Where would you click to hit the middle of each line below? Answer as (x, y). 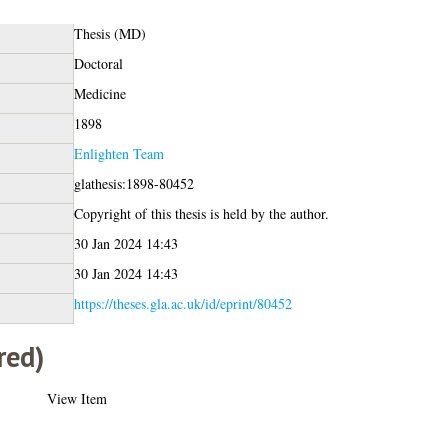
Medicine (99, 93)
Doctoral (98, 63)
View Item (76, 398)
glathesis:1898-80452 (133, 183)
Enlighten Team (118, 153)
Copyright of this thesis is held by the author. (201, 213)
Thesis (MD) (109, 33)
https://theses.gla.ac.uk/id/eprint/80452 (182, 303)
